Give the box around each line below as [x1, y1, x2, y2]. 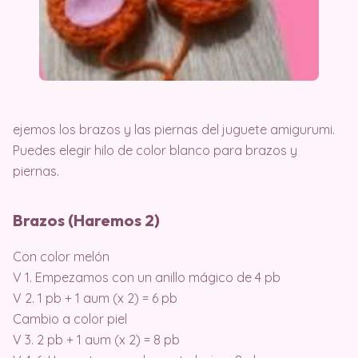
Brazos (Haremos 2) [13, 209, 160, 230]
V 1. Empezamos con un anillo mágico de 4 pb [13, 268, 280, 285]
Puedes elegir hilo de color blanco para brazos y [13, 141, 297, 158]
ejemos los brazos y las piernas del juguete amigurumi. [13, 121, 335, 137]
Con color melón [13, 248, 109, 265]
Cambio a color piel [13, 310, 127, 327]
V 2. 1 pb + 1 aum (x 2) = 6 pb [13, 289, 177, 306]
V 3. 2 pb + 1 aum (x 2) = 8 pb [13, 331, 180, 348]
